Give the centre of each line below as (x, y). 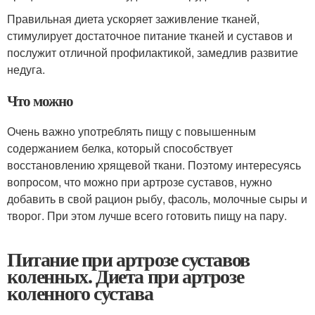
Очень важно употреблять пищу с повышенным (131, 131)
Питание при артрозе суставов (128, 259)
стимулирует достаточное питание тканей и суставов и (150, 36)
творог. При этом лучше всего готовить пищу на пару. (147, 216)
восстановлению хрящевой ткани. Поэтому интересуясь (154, 165)
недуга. (26, 69)
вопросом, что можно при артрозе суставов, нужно (140, 182)
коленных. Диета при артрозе (126, 276)
